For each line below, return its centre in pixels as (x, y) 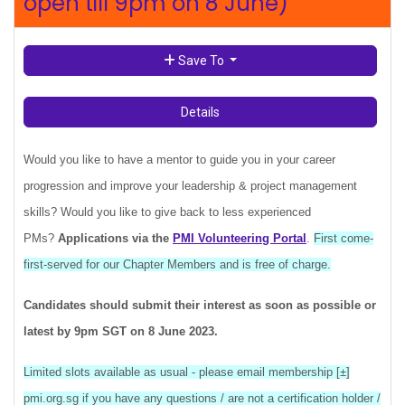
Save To (201, 60)
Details (200, 112)
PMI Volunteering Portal (240, 238)
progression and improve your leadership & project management (190, 186)
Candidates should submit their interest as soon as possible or (200, 305)
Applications (95, 238)
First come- (344, 238)
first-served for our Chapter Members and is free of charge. (177, 264)
